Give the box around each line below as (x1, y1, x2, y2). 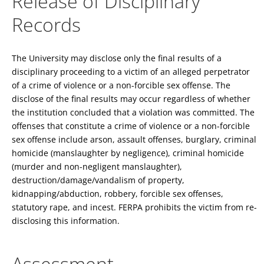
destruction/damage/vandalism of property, (12, 174, 184, 186)
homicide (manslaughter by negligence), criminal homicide (12, 147, 244, 159)
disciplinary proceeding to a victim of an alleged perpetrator (12, 65, 250, 77)
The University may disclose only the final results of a (12, 52, 222, 64)
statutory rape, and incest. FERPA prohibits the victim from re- (12, 201, 257, 213)
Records (12, 11, 81, 37)
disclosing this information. (12, 214, 120, 226)
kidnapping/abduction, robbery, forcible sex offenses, (12, 187, 223, 199)
